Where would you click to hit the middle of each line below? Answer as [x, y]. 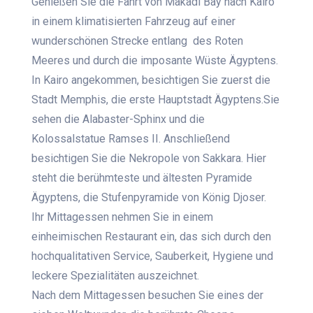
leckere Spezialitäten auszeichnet [115, 276]
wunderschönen [70, 41]
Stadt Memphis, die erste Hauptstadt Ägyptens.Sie [156, 100]
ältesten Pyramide [208, 178]
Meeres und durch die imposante [114, 61]
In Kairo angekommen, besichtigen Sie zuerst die [151, 80]
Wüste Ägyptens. [237, 61]
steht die [55, 178]
